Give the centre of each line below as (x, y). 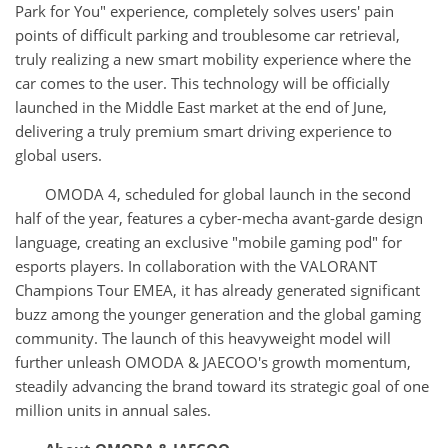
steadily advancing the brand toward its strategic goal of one (222, 386)
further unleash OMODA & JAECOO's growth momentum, (213, 362)
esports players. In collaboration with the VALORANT (196, 266)
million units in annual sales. (113, 410)
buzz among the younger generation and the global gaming (218, 314)
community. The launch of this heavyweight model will (203, 338)
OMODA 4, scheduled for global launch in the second (228, 194)
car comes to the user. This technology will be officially (202, 83)
